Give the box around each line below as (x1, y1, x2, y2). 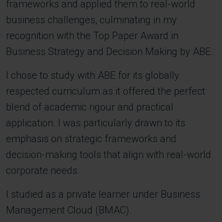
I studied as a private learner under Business (6, 188, 200, 200)
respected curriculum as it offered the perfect (6, 85, 205, 97)
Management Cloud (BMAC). (6, 204, 132, 216)
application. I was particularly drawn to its (6, 117, 185, 129)
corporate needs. (6, 165, 80, 176)
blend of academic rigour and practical (6, 101, 173, 113)
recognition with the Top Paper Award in (6, 30, 178, 42)
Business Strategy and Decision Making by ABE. (6, 46, 213, 57)
